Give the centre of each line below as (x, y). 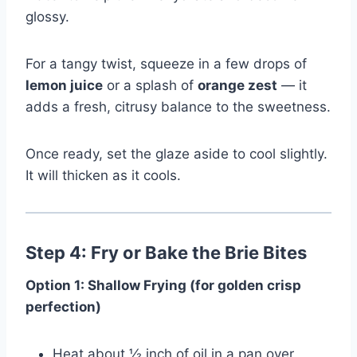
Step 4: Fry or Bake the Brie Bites (166, 252)
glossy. (47, 16)
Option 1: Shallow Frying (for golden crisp (163, 285)
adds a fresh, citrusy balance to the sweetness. (178, 106)
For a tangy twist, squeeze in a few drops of (166, 63)
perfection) (63, 306)
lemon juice (64, 85)
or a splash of (150, 85)
